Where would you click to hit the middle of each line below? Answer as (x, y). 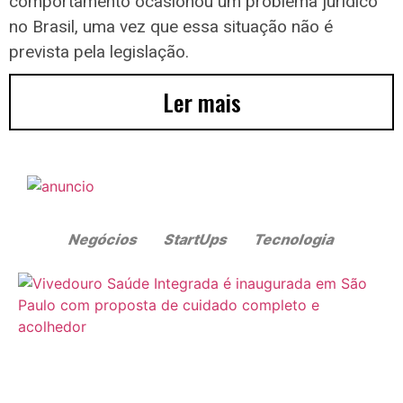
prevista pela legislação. (99, 52)
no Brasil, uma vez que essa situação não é (171, 27)
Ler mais (201, 103)
